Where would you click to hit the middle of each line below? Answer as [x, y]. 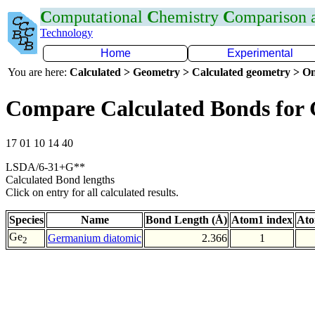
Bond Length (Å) [186, 219]
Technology [66, 33]
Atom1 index [262, 219]
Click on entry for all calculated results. [92, 192]
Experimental [260, 53]
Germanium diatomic [95, 238]
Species [26, 219]
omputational [99, 17]
